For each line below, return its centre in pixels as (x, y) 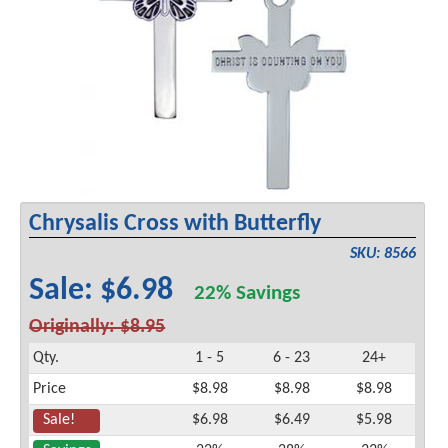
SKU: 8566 (382, 253)
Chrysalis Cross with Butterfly (175, 223)
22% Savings (247, 294)
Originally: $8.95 (97, 326)
